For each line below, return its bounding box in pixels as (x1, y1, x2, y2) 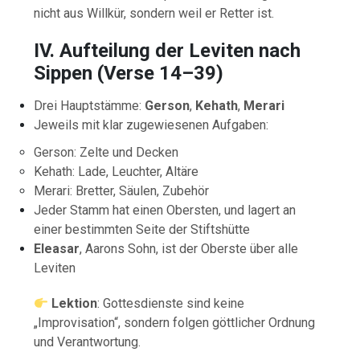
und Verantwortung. (34, 333, 141, 350)
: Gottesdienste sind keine (97, 295, 245, 311)
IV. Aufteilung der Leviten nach (34, 39, 301, 62)
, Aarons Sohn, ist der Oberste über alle (80, 240, 299, 256)
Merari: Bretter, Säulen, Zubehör (34, 182, 210, 198)
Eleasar (34, 240, 80, 256)
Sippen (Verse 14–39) (34, 61, 224, 84)
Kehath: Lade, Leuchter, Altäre (34, 163, 199, 179)
